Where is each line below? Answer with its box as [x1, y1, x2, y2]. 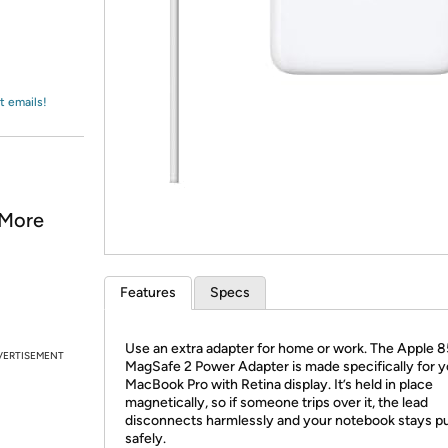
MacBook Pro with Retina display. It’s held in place [125, 376, 433, 393]
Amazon [38, 25, 91, 43]
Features [120, 284, 176, 301]
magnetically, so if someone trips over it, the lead [125, 394, 428, 411]
